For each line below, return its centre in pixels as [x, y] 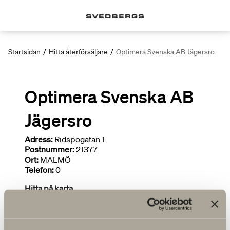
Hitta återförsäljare [78, 52]
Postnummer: [50, 149]
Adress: [39, 139]
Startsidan [24, 52]
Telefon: [39, 170]
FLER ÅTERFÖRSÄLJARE [72, 212]
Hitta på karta [49, 188]
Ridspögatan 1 [79, 139]
